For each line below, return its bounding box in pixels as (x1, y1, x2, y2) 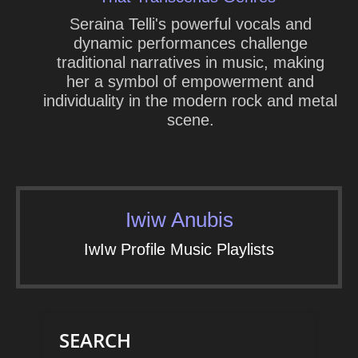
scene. (166, 111, 214, 129)
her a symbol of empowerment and (66, 73, 314, 91)
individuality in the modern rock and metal (43, 92, 337, 110)
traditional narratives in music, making (56, 54, 324, 72)
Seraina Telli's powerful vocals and (69, 15, 312, 34)
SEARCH (59, 327, 131, 354)
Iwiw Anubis (125, 208, 233, 233)
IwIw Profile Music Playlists (84, 241, 274, 259)
